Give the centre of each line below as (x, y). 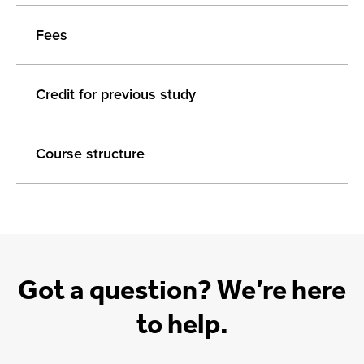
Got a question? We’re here (182, 290)
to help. (182, 324)
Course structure (90, 153)
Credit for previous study (116, 94)
